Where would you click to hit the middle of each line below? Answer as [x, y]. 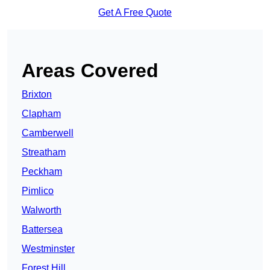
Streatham [44, 152]
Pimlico [38, 191]
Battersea [42, 230]
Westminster [48, 249]
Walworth [42, 210]
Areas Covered [90, 71]
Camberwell [48, 133]
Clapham [41, 114]
